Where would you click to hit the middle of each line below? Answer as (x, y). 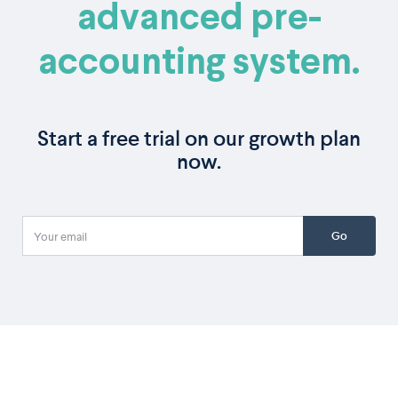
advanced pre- (199, 20)
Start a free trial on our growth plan (199, 139)
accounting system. (199, 64)
